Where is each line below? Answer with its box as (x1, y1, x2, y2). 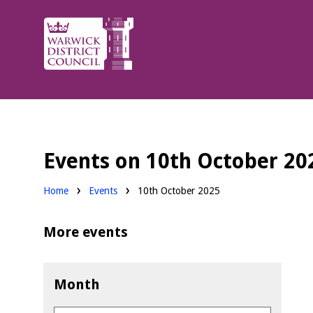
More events (43, 224, 128, 240)
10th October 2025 (138, 184, 220, 196)
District (43, 41, 85, 55)
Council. (43, 61, 88, 76)
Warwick (43, 20, 90, 34)
